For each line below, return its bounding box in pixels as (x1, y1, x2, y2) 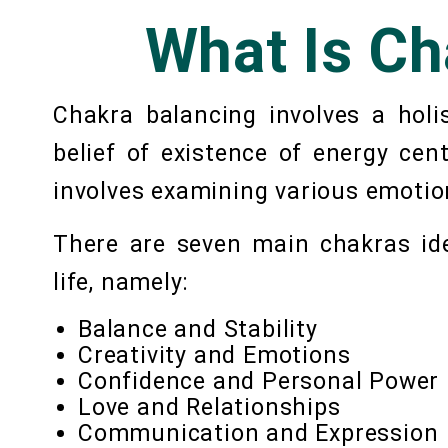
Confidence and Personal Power (78, 368, 440, 396)
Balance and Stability (78, 316, 318, 344)
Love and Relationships (78, 394, 341, 422)
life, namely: (53, 269, 189, 297)
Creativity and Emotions (78, 342, 351, 370)
